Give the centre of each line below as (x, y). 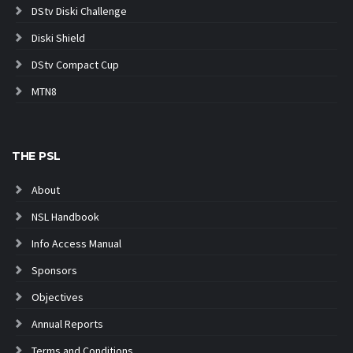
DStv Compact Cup (75, 65)
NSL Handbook (65, 217)
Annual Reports (67, 324)
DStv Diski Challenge (79, 11)
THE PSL (37, 156)
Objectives (58, 297)
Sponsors (54, 270)
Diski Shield (58, 38)
